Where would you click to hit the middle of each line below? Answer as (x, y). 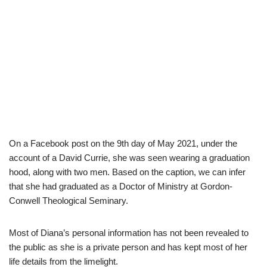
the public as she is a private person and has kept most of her (128, 247)
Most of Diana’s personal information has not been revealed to (129, 233)
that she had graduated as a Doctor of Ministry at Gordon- (121, 187)
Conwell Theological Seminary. (69, 201)
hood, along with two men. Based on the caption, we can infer (127, 172)
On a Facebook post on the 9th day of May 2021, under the (123, 144)
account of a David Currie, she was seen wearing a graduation (129, 158)
